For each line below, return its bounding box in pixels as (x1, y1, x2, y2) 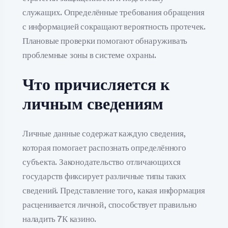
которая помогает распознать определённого (22, 144, 186, 152)
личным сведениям (22, 96, 163, 112)
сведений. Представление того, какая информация (22, 186, 205, 195)
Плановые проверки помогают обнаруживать (22, 36, 188, 45)
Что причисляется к (22, 77, 169, 93)
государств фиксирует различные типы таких (22, 172, 186, 181)
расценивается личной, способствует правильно (22, 201, 197, 209)
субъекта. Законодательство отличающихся (22, 158, 181, 166)
